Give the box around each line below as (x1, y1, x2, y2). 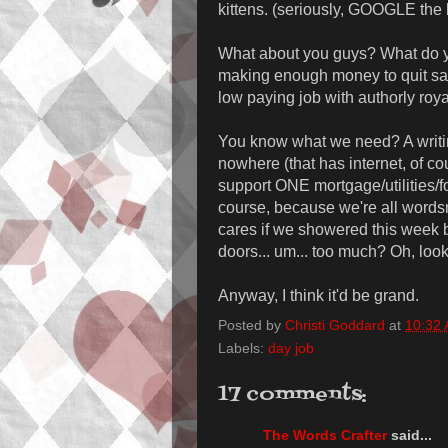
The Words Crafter (263, 426, 387, 443)
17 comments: (218, 380, 367, 411)
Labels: (218, 340, 268, 357)
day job (268, 340, 314, 357)
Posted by (218, 317, 285, 334)
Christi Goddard (285, 317, 385, 334)
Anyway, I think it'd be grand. (218, 287, 419, 305)
